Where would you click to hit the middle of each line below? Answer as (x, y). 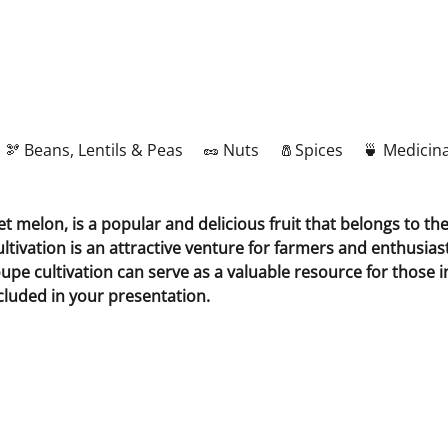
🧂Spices (311, 150)
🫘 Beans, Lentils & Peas (93, 150)
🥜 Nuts (231, 150)
